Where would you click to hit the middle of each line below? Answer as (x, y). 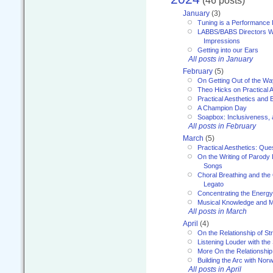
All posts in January (221, 59)
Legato (214, 184)
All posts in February (222, 126)
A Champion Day (222, 108)
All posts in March (218, 211)
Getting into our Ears (228, 50)
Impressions (222, 41)
